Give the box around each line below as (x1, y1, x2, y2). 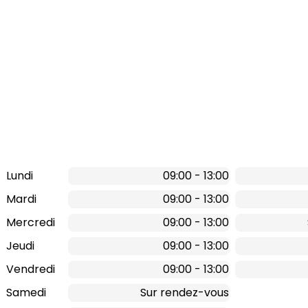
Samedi (6, 284, 46, 300)
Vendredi (6, 261, 55, 277)
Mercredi (6, 214, 55, 230)
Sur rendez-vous (140, 284, 229, 300)
